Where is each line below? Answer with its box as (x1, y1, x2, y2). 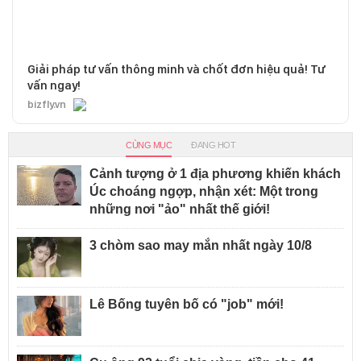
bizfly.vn (27, 98, 66, 110)
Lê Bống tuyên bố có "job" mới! (89, 297, 284, 311)
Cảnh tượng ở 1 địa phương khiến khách (89, 166, 341, 180)
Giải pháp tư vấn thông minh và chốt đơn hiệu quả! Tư (27, 61, 326, 77)
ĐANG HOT (191, 139, 235, 150)
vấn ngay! (27, 77, 81, 93)
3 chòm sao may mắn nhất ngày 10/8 (89, 238, 312, 252)
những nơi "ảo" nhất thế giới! (89, 201, 270, 216)
